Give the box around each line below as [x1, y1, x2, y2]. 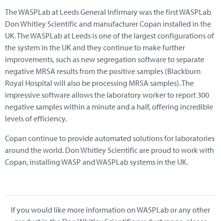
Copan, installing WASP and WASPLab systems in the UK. [5, 156, 188, 167]
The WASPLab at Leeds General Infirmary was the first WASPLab [5, 6, 211, 17]
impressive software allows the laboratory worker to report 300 [5, 89, 209, 100]
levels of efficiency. [5, 113, 67, 123]
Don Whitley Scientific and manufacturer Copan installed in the [5, 18, 211, 29]
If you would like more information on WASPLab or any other [11, 204, 210, 215]
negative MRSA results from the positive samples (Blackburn [5, 66, 201, 76]
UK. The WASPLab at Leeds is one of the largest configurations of [5, 30, 214, 40]
